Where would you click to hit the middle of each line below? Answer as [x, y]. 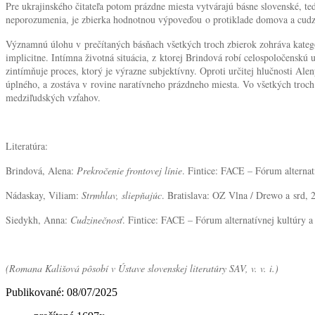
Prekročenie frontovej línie [129, 170]
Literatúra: [27, 146]
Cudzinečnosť [96, 219]
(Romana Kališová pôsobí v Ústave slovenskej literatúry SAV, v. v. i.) [142, 268]
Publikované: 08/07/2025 [62, 292]
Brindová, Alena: [41, 170]
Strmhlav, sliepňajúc [122, 195]
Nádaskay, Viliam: [44, 195]
